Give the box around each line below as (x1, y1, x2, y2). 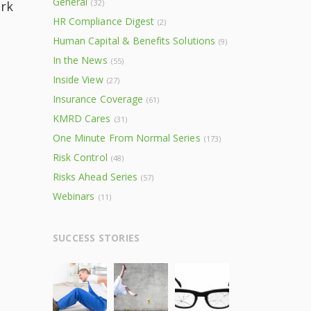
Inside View (53, 73, 103, 86)
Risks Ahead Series (53, 170, 137, 183)
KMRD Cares (53, 112, 111, 125)
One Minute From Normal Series (53, 131, 201, 144)
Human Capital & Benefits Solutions (53, 34, 215, 47)
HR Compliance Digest (53, 15, 155, 28)
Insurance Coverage (53, 92, 143, 106)
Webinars (53, 190, 95, 203)
